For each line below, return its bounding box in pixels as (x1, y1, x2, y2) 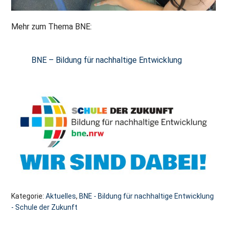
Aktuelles (46, 192, 77, 201)
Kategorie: (11, 192, 46, 201)
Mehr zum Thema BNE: (11, 22, 92, 32)
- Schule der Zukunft (11, 203, 78, 212)
